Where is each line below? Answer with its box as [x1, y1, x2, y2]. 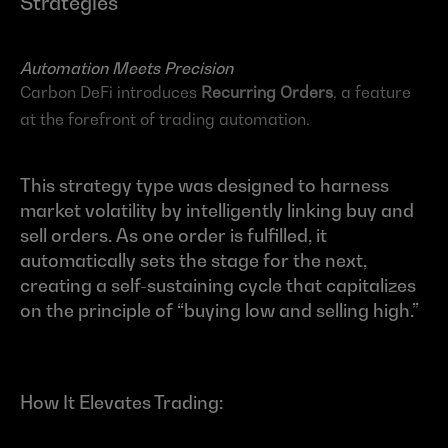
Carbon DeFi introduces [20, 81, 201, 102]
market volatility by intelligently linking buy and [20, 199, 414, 221]
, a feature [333, 81, 411, 102]
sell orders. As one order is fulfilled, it [20, 224, 327, 246]
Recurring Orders [201, 81, 333, 102]
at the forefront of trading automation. [20, 108, 310, 129]
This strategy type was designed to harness [20, 174, 389, 196]
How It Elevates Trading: [20, 391, 223, 413]
